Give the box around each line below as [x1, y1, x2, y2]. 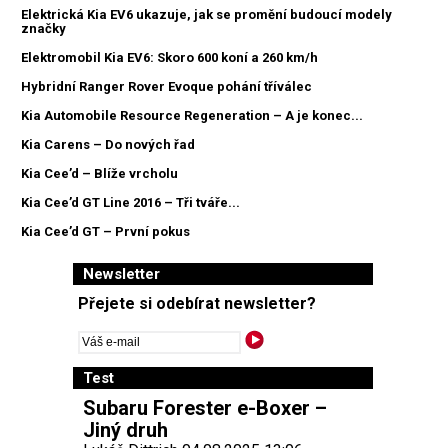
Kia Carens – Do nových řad [21, 136, 195, 152]
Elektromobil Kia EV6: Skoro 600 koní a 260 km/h [21, 49, 318, 65]
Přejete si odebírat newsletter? [78, 294, 316, 314]
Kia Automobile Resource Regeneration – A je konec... [21, 107, 363, 123]
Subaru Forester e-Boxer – [83, 396, 327, 421]
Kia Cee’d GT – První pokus [21, 223, 190, 239]
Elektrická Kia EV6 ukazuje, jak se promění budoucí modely [21, 6, 392, 22]
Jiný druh [83, 418, 168, 443]
